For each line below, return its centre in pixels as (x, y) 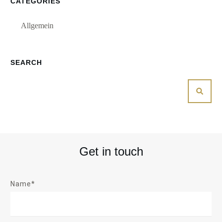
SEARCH (26, 62)
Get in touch (111, 151)
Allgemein (37, 25)
